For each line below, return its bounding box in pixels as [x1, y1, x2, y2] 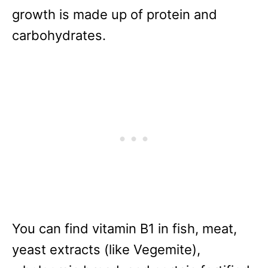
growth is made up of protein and [12, 7, 217, 23]
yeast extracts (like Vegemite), [12, 242, 200, 258]
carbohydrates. [12, 28, 106, 44]
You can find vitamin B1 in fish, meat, [12, 221, 237, 237]
